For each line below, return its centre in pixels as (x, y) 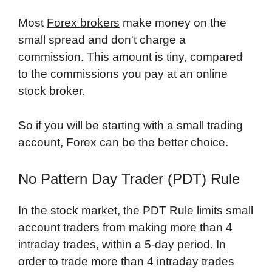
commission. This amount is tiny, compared (131, 57)
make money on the (173, 23)
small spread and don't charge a (102, 40)
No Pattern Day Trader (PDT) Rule (129, 179)
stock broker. (52, 91)
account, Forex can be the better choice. (123, 142)
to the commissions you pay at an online (123, 74)
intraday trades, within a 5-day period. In (122, 245)
